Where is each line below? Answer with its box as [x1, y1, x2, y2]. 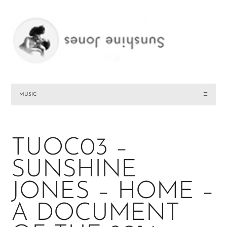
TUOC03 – [11, 136, 129, 161]
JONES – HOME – [11, 180, 215, 205]
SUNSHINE [11, 158, 137, 183]
